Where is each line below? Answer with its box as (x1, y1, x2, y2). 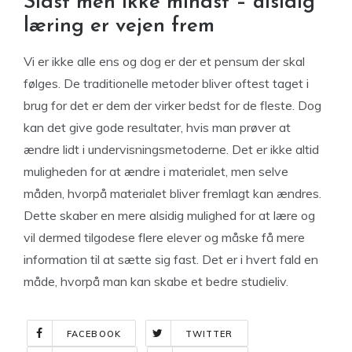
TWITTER (185, 328, 233, 339)
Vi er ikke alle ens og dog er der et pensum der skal (24, 53, 305, 69)
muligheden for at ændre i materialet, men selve (24, 163, 288, 179)
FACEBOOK (67, 328, 121, 339)
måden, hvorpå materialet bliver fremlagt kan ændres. (24, 185, 321, 201)
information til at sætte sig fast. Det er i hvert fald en (24, 251, 318, 267)
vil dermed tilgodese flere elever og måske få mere (24, 229, 305, 245)
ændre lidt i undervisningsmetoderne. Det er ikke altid (24, 141, 319, 157)
